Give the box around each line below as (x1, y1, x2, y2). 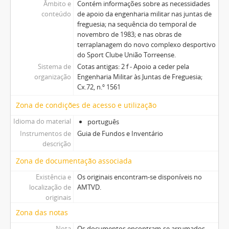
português (87, 117, 119, 126)
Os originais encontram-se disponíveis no (77, 172, 202, 181)
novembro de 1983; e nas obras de (77, 29, 181, 39)
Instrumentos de (19, 128, 71, 138)
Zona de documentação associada (16, 155, 132, 166)
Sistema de (37, 61, 71, 71)
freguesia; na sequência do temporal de (77, 19, 196, 29)
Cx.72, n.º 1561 (77, 82, 121, 91)
